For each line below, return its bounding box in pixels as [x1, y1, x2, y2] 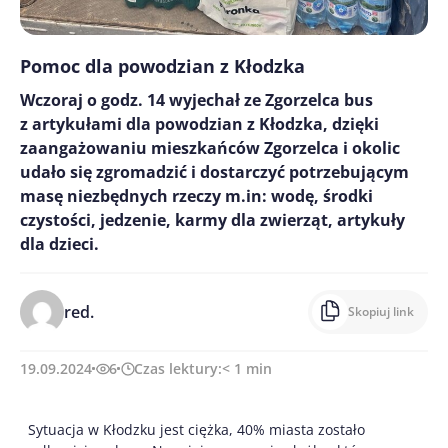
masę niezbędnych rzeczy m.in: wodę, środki [20, 185, 373, 208]
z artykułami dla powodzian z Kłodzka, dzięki [20, 113, 379, 136]
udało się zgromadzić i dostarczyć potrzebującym [20, 161, 409, 184]
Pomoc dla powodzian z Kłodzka [20, 54, 305, 79]
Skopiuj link [348, 303, 414, 321]
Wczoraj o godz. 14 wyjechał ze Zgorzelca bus [20, 89, 373, 112]
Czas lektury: [134, 359, 222, 379]
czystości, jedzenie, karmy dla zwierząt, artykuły [20, 209, 405, 232]
